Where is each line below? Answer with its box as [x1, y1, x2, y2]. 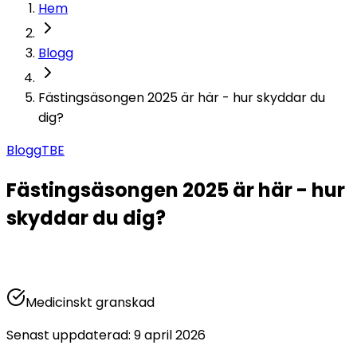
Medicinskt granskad [25, 292, 155, 312]
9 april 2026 [134, 325, 206, 344]
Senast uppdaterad [6, 325, 128, 344]
